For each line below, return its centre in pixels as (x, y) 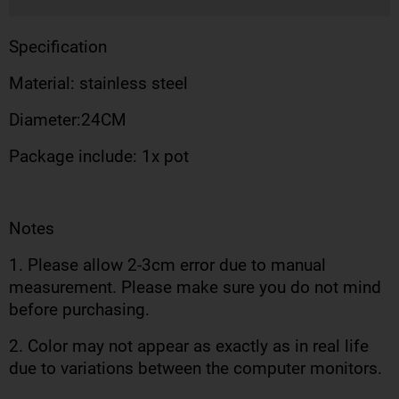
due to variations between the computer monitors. (195, 369)
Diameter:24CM (68, 120)
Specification (58, 47)
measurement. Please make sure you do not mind (195, 288)
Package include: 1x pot (99, 157)
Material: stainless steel (98, 84)
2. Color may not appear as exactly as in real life (189, 346)
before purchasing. (79, 310)
